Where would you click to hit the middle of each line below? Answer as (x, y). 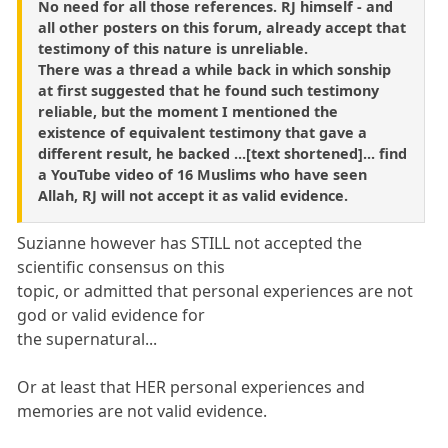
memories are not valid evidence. (142, 411)
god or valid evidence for (111, 315)
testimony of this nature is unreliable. (173, 49)
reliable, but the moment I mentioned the (188, 112)
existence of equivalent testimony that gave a (202, 133)
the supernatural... (87, 339)
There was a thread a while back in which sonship (214, 70)
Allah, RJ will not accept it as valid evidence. (193, 196)
